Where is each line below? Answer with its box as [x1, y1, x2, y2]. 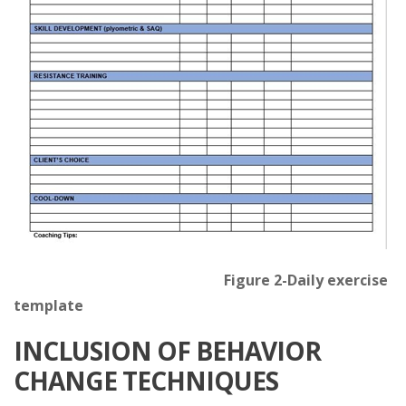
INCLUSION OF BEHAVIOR [14, 333, 321, 368]
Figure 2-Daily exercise [14, 269, 388, 290]
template [14, 295, 83, 315]
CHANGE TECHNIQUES [14, 362, 278, 398]
